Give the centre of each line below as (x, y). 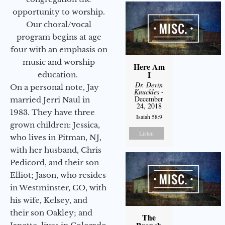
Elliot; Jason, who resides (58, 175)
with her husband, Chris (56, 150)
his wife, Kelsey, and (49, 200)
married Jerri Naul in (50, 99)
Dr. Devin (149, 85)
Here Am (149, 67)
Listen (147, 133)
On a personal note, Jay (54, 87)
